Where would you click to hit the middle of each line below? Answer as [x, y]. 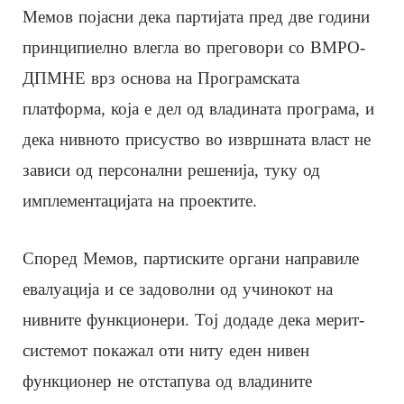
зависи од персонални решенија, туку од [171, 170]
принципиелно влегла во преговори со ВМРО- [194, 47]
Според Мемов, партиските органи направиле [191, 258]
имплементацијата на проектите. [140, 200]
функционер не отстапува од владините [167, 381]
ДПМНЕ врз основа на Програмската [161, 78]
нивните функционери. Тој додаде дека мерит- [193, 319]
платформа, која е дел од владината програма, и [198, 108]
